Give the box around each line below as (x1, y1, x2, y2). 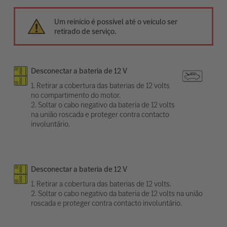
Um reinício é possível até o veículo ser (54, 16, 178, 27)
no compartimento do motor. (30, 89, 121, 100)
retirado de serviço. (54, 25, 117, 36)
